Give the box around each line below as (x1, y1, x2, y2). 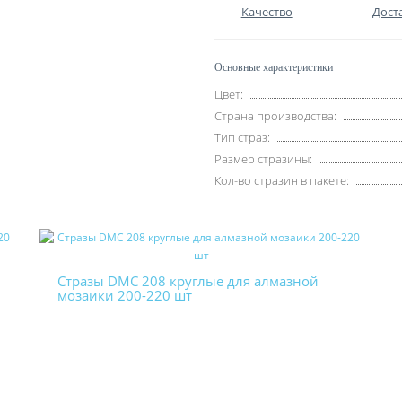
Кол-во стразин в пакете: (214, 172, 349, 188)
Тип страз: (214, 129, 270, 145)
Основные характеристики (214, 61, 333, 74)
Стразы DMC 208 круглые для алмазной (57, 272, 319, 290)
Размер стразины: (214, 151, 312, 167)
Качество (240, 4, 293, 20)
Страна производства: (214, 108, 336, 124)
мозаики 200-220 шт (57, 286, 192, 304)
